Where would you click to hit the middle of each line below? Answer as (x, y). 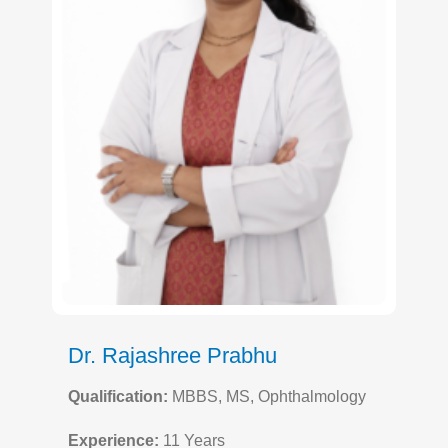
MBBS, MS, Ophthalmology (267, 396)
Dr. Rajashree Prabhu (172, 355)
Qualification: (118, 396)
